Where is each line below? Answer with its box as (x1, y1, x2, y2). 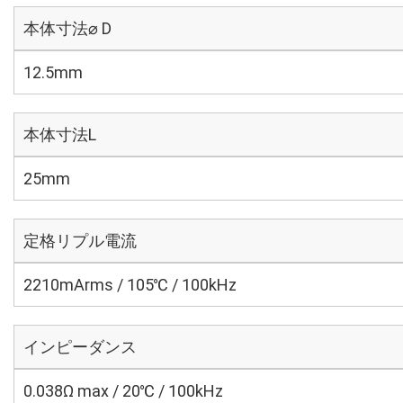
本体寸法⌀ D (23, 19, 112, 38)
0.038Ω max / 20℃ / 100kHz (23, 381, 223, 400)
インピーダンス (23, 337, 137, 356)
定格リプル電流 (23, 231, 137, 250)
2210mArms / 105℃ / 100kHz (23, 275, 237, 294)
